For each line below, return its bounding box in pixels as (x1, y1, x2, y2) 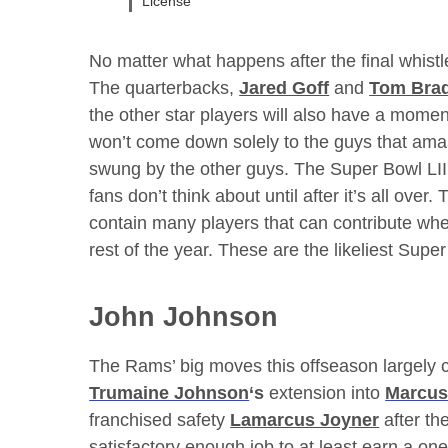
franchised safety (89, 409, 231, 430)
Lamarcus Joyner (230, 409, 380, 430)
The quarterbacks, (89, 77, 240, 98)
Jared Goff (239, 77, 330, 98)
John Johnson (89, 301, 279, 332)
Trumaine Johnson (89, 382, 250, 403)
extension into (264, 382, 386, 403)
